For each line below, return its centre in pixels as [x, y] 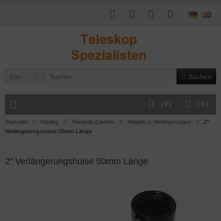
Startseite [16, 122]
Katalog [49, 122]
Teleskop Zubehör [93, 122]
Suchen [200, 76]
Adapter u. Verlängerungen [159, 122]
